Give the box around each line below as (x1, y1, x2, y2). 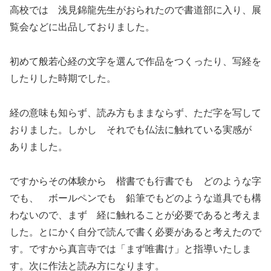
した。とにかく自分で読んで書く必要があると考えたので (10, 226, 261, 237)
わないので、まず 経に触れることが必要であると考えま (10, 209, 261, 220)
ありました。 (10, 141, 68, 152)
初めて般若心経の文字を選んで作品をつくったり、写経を (10, 56, 261, 67)
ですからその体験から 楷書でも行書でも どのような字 (10, 175, 261, 186)
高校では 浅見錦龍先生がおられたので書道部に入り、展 (10, 5, 261, 16)
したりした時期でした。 (10, 73, 116, 84)
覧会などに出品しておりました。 (10, 22, 155, 33)
